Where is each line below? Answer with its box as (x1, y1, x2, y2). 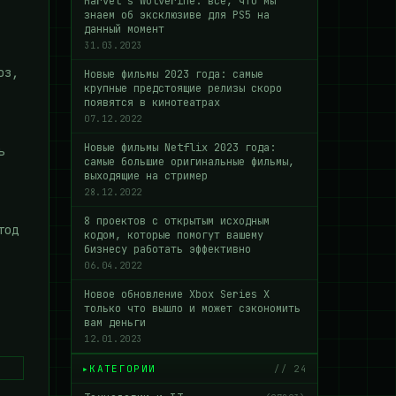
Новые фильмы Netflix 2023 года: (84, 141, 276, 155)
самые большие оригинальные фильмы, (84, 155, 294, 169)
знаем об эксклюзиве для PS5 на (84, 8, 270, 22)
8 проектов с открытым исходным (84, 214, 270, 228)
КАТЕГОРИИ (89, 362, 156, 375)
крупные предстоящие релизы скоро (84, 81, 282, 95)
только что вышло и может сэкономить (84, 301, 301, 316)
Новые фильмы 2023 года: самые (84, 67, 263, 81)
